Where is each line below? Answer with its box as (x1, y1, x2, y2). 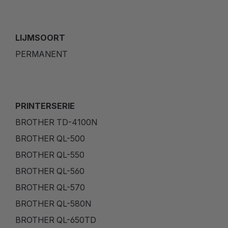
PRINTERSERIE (15, 100, 75, 111)
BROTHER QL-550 (15, 149, 84, 160)
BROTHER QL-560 (15, 165, 84, 176)
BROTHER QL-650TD (15, 214, 96, 225)
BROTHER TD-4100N (15, 117, 97, 127)
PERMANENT (15, 48, 68, 59)
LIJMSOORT (15, 32, 65, 43)
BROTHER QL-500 (15, 133, 85, 144)
